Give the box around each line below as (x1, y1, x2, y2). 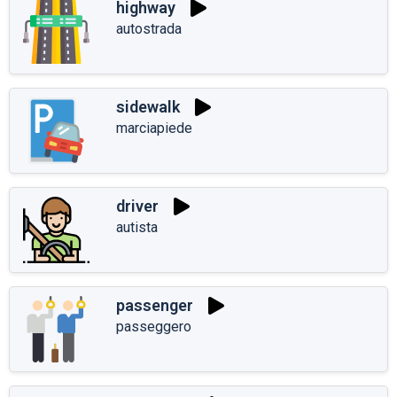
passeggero (116, 317, 191, 335)
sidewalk (116, 97, 180, 117)
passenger (116, 296, 193, 315)
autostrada (116, 19, 182, 37)
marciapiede (116, 119, 192, 136)
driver (116, 197, 159, 216)
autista (116, 218, 158, 236)
